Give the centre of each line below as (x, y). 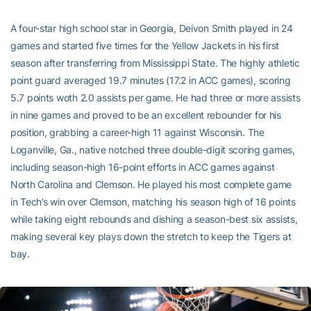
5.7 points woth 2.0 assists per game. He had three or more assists (155, 97)
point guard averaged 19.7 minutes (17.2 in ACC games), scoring (151, 80)
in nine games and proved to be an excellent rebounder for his (146, 115)
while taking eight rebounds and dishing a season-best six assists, (154, 219)
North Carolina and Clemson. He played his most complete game (151, 184)
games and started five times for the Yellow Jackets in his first (145, 45)
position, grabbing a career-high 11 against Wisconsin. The (137, 132)
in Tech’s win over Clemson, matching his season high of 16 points (153, 201)
